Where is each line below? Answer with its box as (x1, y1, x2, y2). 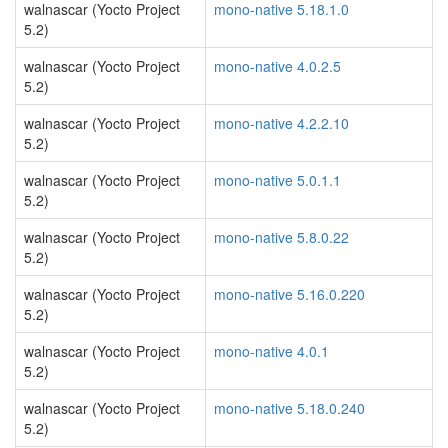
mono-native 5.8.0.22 (214, 227, 349, 247)
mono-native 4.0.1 (214, 341, 329, 361)
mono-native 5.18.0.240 (214, 398, 365, 418)
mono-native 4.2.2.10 (214, 113, 349, 133)
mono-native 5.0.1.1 (214, 170, 341, 190)
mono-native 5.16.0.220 (214, 284, 365, 304)
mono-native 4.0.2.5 (214, 56, 341, 76)
